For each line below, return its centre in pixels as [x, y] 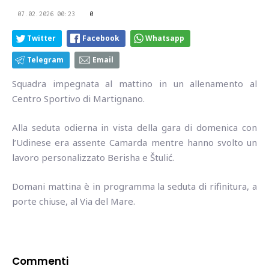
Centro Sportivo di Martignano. [78, 98]
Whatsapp [165, 38]
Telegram [45, 59]
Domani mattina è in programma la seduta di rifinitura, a [134, 186]
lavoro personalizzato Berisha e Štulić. [93, 157]
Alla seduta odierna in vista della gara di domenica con [134, 127]
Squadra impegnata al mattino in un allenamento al [134, 83]
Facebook [101, 38]
